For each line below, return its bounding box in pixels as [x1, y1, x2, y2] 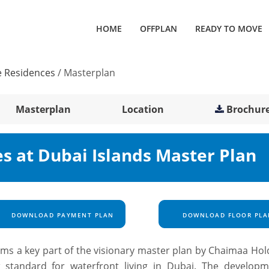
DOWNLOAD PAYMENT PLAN [8, 211, 114, 220]
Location [122, 103, 165, 116]
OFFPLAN [140, 22, 177, 34]
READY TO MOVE [195, 22, 262, 34]
